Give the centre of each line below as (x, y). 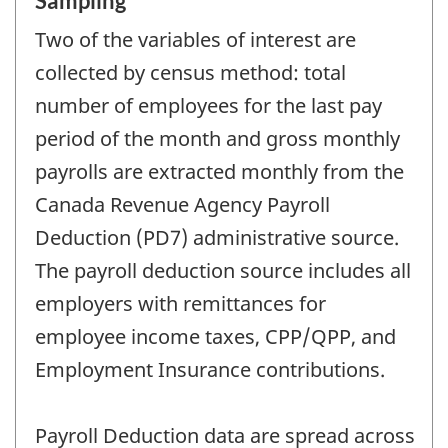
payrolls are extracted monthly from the (219, 171)
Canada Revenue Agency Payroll (182, 204)
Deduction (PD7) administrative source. (217, 237)
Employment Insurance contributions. (210, 369)
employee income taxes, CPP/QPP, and (215, 336)
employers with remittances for (180, 303)
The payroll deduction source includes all (223, 270)
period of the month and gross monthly (217, 138)
